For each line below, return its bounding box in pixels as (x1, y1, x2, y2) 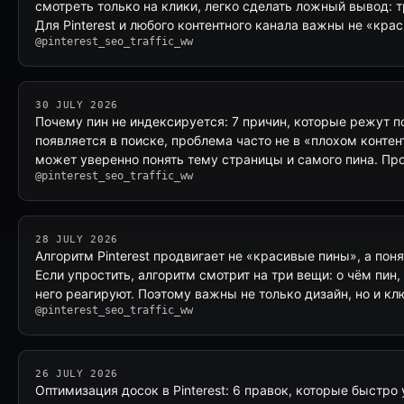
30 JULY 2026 (35, 99, 118, 111)
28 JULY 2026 (35, 234, 118, 245)
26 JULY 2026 (35, 368, 118, 380)
